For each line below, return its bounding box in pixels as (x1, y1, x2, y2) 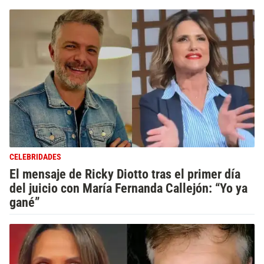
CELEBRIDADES (9, 152, 61, 162)
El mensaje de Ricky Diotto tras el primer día (9, 166, 240, 181)
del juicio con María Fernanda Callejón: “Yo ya (9, 180, 247, 196)
